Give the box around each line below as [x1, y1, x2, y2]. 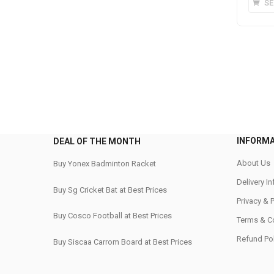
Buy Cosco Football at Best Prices [53, 211, 172, 220]
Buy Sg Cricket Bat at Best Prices [53, 185, 167, 194]
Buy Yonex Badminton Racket [53, 159, 156, 168]
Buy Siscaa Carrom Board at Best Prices [53, 237, 192, 246]
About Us [237, 158, 270, 168]
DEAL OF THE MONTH [53, 136, 141, 146]
